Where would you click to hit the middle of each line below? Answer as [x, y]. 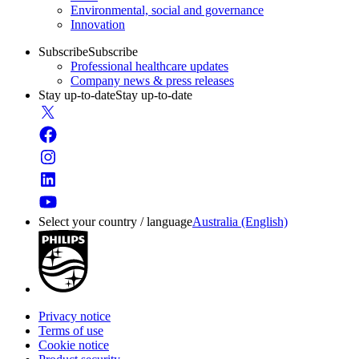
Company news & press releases [152, 81]
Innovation [98, 24]
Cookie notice [74, 345]
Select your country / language [115, 222]
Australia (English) [240, 222]
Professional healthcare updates [149, 66]
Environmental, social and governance [167, 10]
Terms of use [71, 331]
